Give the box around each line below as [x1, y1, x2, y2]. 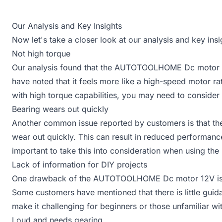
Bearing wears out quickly [12, 104, 109, 114]
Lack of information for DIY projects [12, 160, 147, 169]
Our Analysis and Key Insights [12, 21, 122, 31]
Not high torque [12, 49, 70, 58]
